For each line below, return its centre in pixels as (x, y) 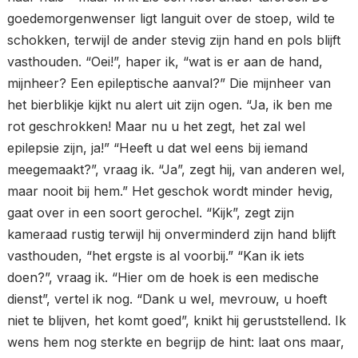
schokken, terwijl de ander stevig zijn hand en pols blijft (173, 40)
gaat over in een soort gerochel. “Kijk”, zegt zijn (150, 213)
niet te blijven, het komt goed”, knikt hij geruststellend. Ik (176, 321)
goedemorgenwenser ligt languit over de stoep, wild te (171, 19)
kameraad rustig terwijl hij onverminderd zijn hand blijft (171, 235)
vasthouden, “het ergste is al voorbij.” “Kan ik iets (155, 256)
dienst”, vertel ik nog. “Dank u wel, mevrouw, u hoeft (167, 299)
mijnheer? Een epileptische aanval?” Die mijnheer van (169, 84)
